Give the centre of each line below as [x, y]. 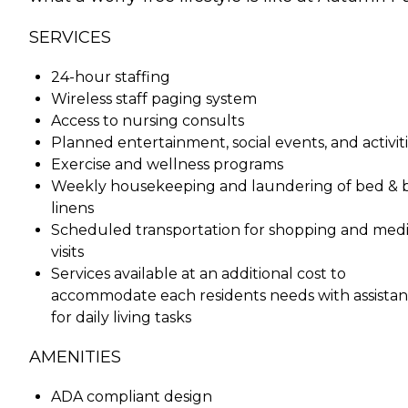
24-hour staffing [111, 76]
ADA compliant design [132, 396]
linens [72, 208]
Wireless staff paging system [154, 98]
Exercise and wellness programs [167, 164]
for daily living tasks [121, 317]
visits [67, 251]
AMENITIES [75, 357]
